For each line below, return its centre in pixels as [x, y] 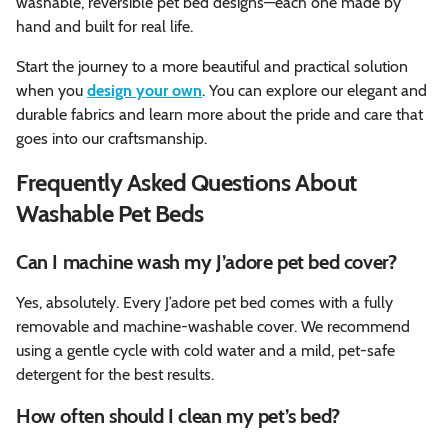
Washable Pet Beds [110, 213]
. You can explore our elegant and [314, 90]
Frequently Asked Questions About [186, 182]
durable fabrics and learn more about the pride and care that [219, 114]
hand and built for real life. [104, 26]
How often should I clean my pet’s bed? [178, 415]
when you [51, 90]
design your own [144, 90]
